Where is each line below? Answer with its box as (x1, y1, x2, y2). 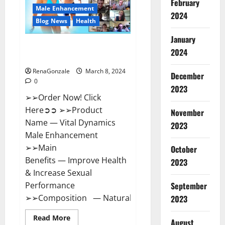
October (170, 143, 197, 155)
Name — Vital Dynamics (25, 117, 116, 129)
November (170, 106, 204, 119)
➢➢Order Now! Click (25, 92, 101, 103)
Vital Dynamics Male (25, 41, 89, 53)
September (170, 180, 207, 192)
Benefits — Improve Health (25, 155, 127, 166)
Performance (25, 180, 75, 191)
